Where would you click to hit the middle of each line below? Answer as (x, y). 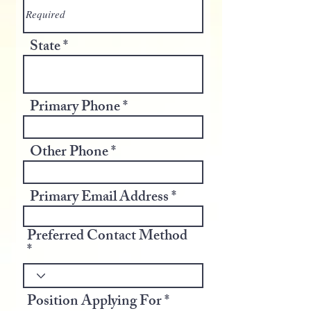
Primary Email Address (99, 198)
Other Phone (69, 153)
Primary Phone (75, 108)
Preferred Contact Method (107, 237)
